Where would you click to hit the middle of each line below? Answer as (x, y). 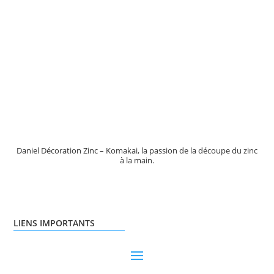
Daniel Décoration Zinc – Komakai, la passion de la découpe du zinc (137, 150)
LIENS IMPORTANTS (54, 223)
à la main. (137, 160)
